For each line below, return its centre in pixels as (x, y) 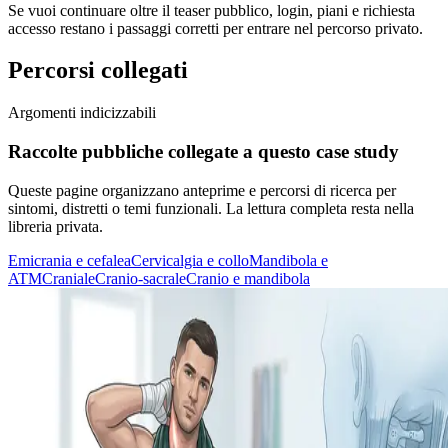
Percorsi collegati (98, 70)
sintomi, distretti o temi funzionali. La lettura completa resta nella (211, 208)
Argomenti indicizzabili (82, 113)
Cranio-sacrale (140, 278)
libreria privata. (55, 226)
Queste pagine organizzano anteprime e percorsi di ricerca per (202, 190)
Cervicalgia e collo (190, 260)
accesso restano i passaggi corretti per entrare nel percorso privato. (215, 28)
